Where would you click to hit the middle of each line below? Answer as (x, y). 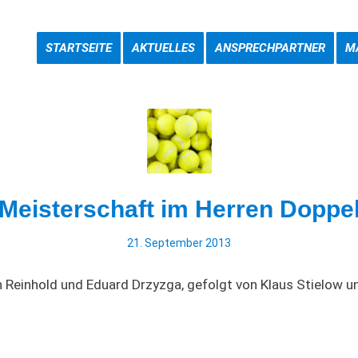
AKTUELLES (164, 48)
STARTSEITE (79, 48)
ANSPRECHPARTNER (270, 48)
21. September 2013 (179, 243)
